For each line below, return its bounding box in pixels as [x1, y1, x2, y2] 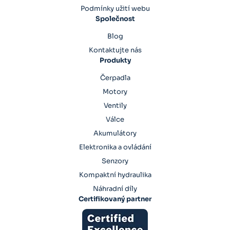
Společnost [95, 14, 135, 24]
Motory [103, 87, 127, 96]
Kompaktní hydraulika [79, 170, 151, 179]
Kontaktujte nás [88, 45, 142, 54]
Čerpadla [100, 73, 130, 82]
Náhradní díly [93, 184, 137, 193]
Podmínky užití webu [80, 4, 150, 13]
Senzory [102, 156, 128, 165]
